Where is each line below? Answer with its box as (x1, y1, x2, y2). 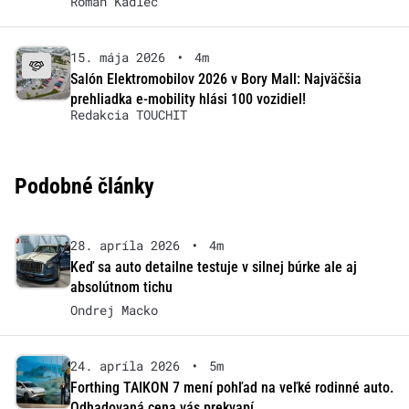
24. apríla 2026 (69, 357, 180, 375)
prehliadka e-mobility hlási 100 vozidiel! (69, 90, 306, 109)
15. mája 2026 (69, 48, 165, 67)
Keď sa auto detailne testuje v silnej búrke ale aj (69, 258, 357, 277)
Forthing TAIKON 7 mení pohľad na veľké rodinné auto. (69, 379, 393, 397)
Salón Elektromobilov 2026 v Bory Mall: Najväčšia (69, 70, 362, 89)
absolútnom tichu (69, 278, 173, 297)
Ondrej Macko (69, 301, 158, 320)
